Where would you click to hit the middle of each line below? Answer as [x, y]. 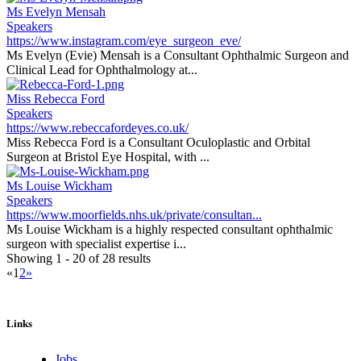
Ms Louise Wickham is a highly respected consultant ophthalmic [170, 229]
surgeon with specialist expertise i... [96, 244]
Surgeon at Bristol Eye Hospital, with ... [108, 157]
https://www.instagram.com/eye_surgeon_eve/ [124, 41]
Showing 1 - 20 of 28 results [79, 258]
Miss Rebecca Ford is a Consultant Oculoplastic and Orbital [158, 142]
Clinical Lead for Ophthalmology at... [102, 70]
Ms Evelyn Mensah [56, 12]
